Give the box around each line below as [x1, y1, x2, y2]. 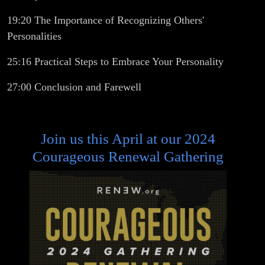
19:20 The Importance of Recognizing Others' [7, 14, 204, 26]
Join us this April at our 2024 [40, 130, 215, 147]
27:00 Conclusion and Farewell [7, 80, 141, 93]
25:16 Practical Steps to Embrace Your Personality [7, 55, 224, 67]
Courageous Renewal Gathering [32, 148, 224, 164]
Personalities [7, 30, 62, 42]
